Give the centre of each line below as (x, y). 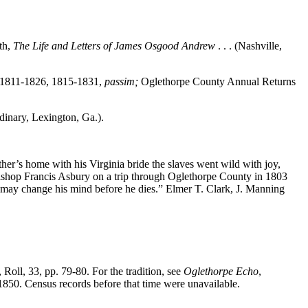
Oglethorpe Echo (221, 271)
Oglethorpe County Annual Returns (217, 81)
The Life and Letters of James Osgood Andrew (114, 45)
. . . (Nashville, (249, 45)
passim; (121, 81)
